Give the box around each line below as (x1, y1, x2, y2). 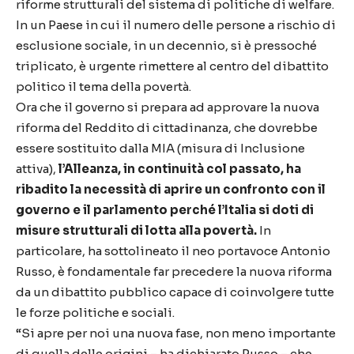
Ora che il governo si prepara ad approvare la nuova (16, 100, 319, 115)
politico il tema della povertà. (16, 79, 191, 95)
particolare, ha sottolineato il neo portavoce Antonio (16, 243, 330, 259)
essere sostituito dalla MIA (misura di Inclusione (16, 141, 305, 156)
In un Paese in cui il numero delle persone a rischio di (16, 17, 336, 33)
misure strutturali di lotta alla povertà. (16, 223, 257, 239)
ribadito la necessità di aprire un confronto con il (16, 182, 326, 198)
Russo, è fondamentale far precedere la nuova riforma (16, 264, 332, 280)
